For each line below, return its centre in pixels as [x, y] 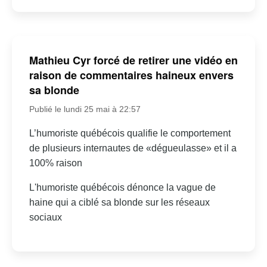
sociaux [45, 218]
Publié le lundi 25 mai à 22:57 [85, 109]
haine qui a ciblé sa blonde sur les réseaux [119, 203]
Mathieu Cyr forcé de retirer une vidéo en [133, 60]
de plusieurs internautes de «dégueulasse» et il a [133, 148]
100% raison [55, 163]
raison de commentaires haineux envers [131, 75]
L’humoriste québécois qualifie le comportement [130, 133]
